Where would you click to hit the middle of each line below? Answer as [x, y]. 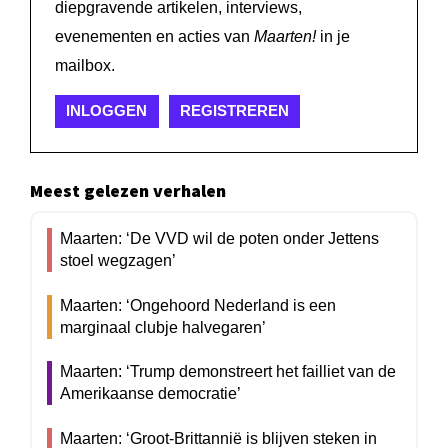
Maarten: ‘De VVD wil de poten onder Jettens [219, 239]
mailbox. [85, 65]
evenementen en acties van [154, 36]
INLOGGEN [107, 111]
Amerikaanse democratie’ [150, 394]
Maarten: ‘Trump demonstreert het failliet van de [227, 372]
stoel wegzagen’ [117, 261]
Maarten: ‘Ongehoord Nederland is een [197, 305]
